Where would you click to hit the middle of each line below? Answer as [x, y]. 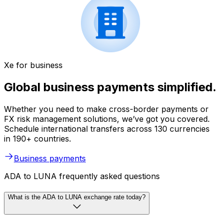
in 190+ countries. [37, 139]
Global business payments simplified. [110, 87]
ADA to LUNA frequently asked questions [82, 176]
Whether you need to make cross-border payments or [106, 109]
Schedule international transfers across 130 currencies [107, 129]
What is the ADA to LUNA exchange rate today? [77, 197]
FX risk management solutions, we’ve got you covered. [107, 119]
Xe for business [33, 65]
